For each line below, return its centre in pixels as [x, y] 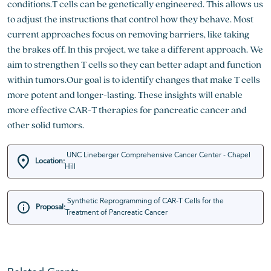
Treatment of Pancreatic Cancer [116, 213]
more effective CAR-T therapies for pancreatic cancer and [127, 110]
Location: [50, 161]
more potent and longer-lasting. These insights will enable [125, 95]
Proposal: [51, 207]
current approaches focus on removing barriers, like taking [128, 34]
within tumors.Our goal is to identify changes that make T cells [134, 80]
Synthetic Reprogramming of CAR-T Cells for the [145, 201]
